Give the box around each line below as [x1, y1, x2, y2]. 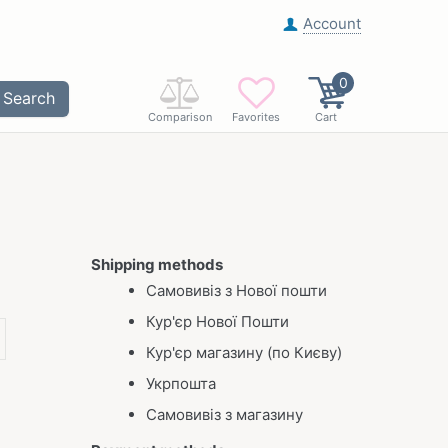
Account [303, 14, 361, 33]
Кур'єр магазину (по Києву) [146, 343, 342, 362]
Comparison [148, 110, 212, 124]
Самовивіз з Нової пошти [146, 281, 327, 300]
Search [2, 88, 55, 108]
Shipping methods [91, 255, 223, 274]
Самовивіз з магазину [146, 405, 307, 424]
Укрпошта [146, 374, 216, 393]
